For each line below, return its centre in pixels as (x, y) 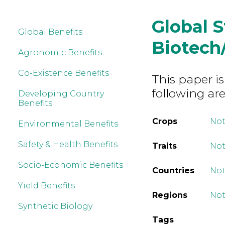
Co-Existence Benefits (64, 73)
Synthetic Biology (55, 206)
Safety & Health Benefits (68, 144)
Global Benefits (50, 32)
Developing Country (61, 94)
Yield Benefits (46, 186)
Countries (174, 171)
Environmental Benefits (68, 124)
